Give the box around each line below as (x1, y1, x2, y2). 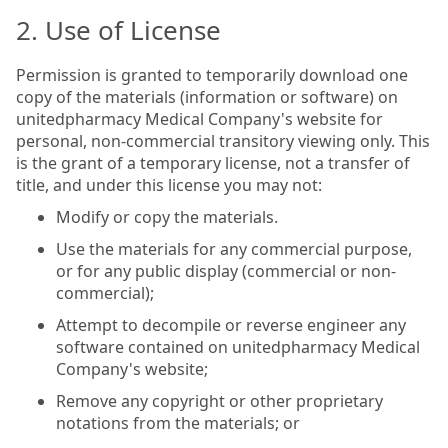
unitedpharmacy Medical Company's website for (16, 107, 383, 130)
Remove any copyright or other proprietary (56, 389, 383, 412)
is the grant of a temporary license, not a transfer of (16, 151, 410, 174)
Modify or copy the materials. (56, 205, 278, 228)
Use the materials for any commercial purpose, (56, 237, 412, 260)
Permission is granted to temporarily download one (16, 63, 408, 86)
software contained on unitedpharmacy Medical (56, 335, 420, 358)
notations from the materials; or (56, 411, 300, 434)
